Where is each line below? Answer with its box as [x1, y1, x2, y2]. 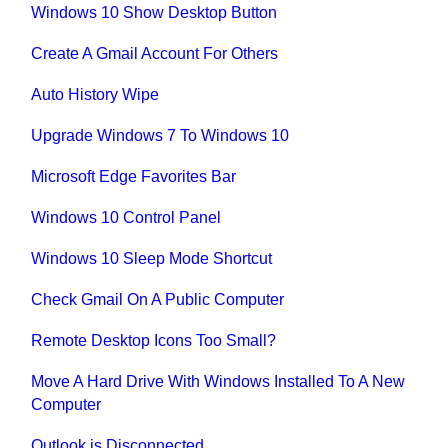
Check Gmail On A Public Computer [31, 291, 285, 309]
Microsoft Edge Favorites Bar [31, 168, 237, 186]
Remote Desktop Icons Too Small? [31, 332, 277, 350]
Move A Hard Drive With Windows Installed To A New [31, 373, 406, 391]
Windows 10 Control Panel [31, 209, 222, 227]
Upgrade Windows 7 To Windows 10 [31, 127, 290, 145]
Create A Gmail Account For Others [31, 45, 279, 63]
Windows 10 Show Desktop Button [31, 4, 278, 22]
